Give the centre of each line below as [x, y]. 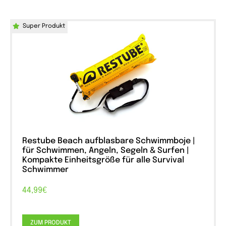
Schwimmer [45, 170]
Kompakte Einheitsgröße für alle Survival [103, 160]
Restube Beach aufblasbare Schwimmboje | [109, 141]
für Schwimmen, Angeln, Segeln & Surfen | [106, 151]
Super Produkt [44, 26]
